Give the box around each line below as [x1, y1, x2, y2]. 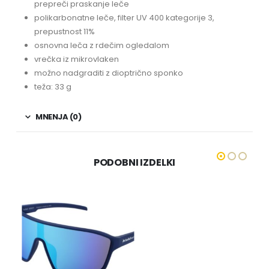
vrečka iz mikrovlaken [34, 53, 119, 65]
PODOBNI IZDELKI [93, 156, 176, 170]
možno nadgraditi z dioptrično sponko [34, 67, 183, 79]
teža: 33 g [34, 81, 71, 93]
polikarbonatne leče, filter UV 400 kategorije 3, [34, 12, 214, 24]
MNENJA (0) [35, 111, 82, 123]
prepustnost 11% [34, 26, 95, 38]
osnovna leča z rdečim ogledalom [34, 40, 169, 52]
